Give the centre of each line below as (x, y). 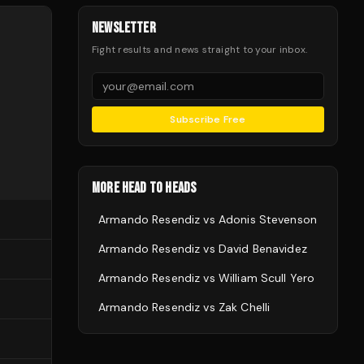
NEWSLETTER (124, 28)
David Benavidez (262, 249)
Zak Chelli (244, 307)
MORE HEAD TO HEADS (144, 188)
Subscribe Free (208, 119)
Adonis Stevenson (268, 219)
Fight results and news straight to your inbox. (200, 50)
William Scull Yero (266, 278)
